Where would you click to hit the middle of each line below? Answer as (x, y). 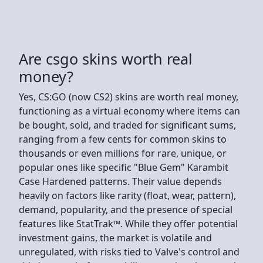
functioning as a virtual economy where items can (129, 111)
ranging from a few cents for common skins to (123, 139)
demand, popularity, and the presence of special (126, 209)
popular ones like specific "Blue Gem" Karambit (124, 167)
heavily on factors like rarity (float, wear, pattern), (127, 195)
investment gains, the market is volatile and (115, 237)
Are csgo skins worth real (106, 58)
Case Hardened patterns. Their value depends (120, 181)
